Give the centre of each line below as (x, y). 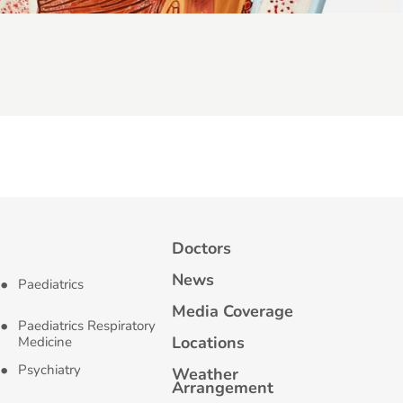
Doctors (201, 248)
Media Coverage (232, 311)
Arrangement (222, 388)
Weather (205, 374)
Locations (208, 343)
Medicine (45, 342)
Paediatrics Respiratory (87, 326)
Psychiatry (50, 370)
